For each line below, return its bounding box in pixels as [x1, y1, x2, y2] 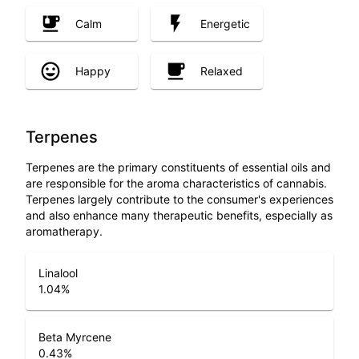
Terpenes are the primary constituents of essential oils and [26, 159, 331, 174]
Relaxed [200, 64, 243, 79]
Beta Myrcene [38, 329, 111, 344]
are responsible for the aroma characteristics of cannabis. [26, 175, 327, 190]
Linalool [38, 265, 78, 280]
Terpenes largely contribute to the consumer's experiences [26, 192, 333, 206]
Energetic [200, 16, 250, 30]
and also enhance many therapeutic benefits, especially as [26, 208, 333, 222]
